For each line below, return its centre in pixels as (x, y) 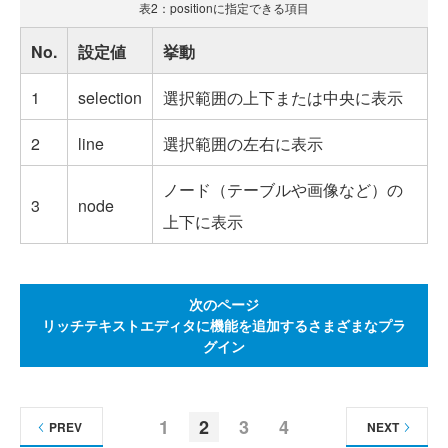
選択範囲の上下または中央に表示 (283, 98)
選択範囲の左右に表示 (243, 144)
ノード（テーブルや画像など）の (283, 190)
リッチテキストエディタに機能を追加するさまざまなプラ (224, 325)
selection (110, 98)
